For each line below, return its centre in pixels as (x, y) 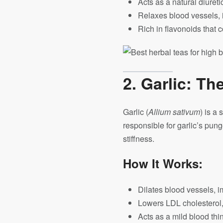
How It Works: (163, 163)
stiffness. (139, 139)
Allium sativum (174, 112)
